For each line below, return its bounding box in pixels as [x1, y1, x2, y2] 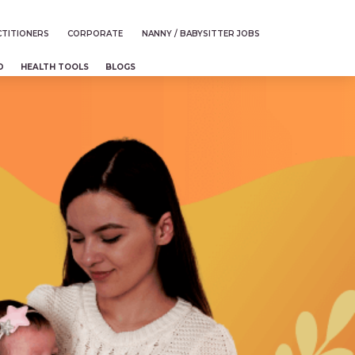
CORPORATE [67, 29, 124, 40]
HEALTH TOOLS [21, 62, 89, 72]
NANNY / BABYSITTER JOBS [141, 29, 260, 40]
